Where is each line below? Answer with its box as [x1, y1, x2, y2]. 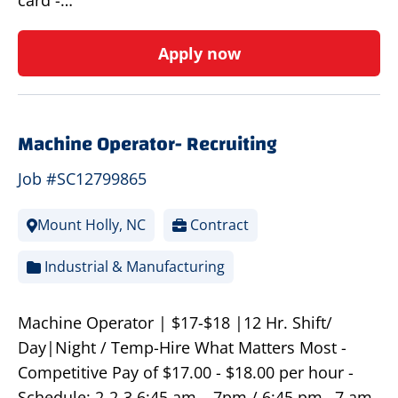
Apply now [157, 43, 241, 65]
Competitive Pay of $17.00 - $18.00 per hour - [18, 362, 354, 384]
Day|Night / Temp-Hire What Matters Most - [18, 337, 346, 359]
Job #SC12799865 [18, 168, 147, 190]
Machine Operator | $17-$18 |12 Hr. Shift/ [18, 312, 332, 334]
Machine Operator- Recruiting [18, 126, 277, 163]
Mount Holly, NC [37, 215, 146, 235]
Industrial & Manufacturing [41, 257, 225, 277]
